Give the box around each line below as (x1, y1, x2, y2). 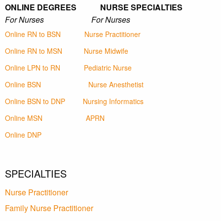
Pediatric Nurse (84, 63, 132, 73)
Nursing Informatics (83, 96, 144, 107)
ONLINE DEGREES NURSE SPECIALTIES (5, 1, 183, 13)
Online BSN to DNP (5, 96, 65, 107)
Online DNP (5, 130, 41, 140)
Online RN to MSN (5, 46, 62, 56)
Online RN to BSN (5, 29, 61, 39)
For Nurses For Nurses (5, 14, 130, 26)
